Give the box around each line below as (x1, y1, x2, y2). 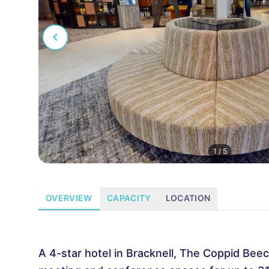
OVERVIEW (46, 193, 92, 203)
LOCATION (165, 193, 211, 203)
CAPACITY (106, 193, 151, 203)
